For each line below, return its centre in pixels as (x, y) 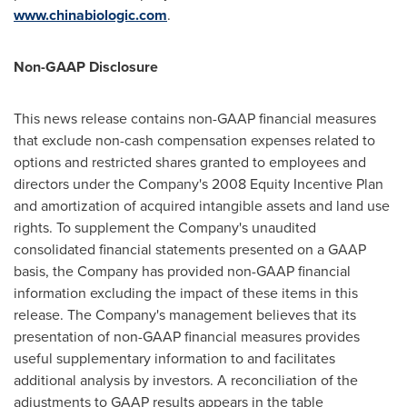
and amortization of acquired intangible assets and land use (202, 205)
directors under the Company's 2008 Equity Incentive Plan (199, 184)
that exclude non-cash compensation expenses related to (194, 140)
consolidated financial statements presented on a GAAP (190, 249)
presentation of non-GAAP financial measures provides (187, 336)
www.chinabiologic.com (90, 15)
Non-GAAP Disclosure (86, 67)
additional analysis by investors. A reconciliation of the (186, 380)
